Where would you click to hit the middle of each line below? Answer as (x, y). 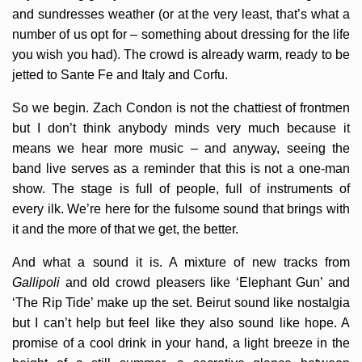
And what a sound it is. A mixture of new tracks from (181, 262)
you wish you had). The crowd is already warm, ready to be (181, 55)
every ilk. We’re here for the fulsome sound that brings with (181, 209)
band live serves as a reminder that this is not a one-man (181, 168)
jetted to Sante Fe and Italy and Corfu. (120, 75)
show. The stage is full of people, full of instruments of (181, 189)
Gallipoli (36, 282)
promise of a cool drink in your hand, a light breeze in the (181, 343)
